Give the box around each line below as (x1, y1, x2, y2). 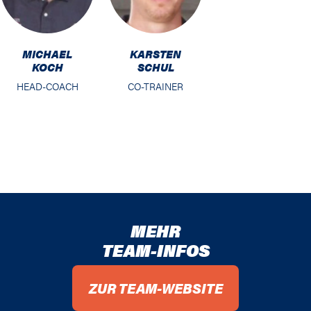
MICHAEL (22, 46, 72, 62)
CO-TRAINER (128, 79, 183, 94)
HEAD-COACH (16, 79, 78, 94)
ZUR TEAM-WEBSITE (88, 278, 223, 299)
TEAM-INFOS (101, 238, 210, 262)
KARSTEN (130, 46, 181, 62)
